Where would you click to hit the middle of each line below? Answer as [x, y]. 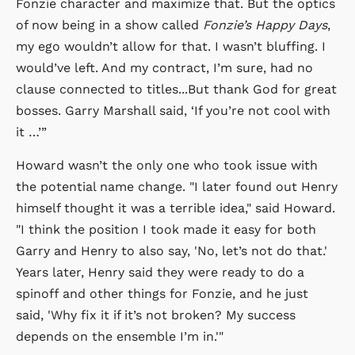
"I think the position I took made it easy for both [166, 229]
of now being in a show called [109, 25]
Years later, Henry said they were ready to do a [160, 272]
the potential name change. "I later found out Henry [177, 186]
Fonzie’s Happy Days [265, 25]
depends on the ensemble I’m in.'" [120, 336]
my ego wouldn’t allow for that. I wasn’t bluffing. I [171, 46]
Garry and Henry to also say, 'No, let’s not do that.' [172, 250]
